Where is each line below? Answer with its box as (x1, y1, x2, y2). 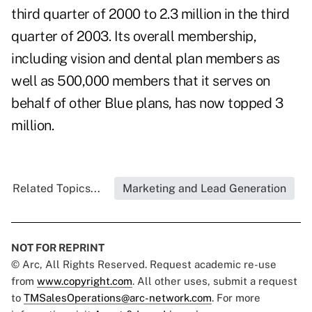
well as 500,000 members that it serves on (11, 72, 270, 90)
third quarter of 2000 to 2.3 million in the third (11, 6, 290, 23)
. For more (212, 292, 260, 304)
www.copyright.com (37, 275, 132, 288)
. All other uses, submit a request (132, 275, 297, 288)
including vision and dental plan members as (11, 50, 280, 68)
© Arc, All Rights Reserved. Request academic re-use (11, 258, 276, 271)
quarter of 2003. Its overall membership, (11, 28, 256, 45)
